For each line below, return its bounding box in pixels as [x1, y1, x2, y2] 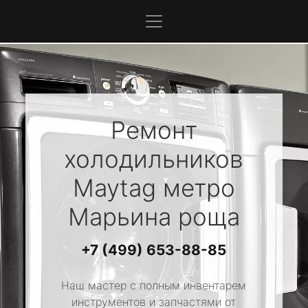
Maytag [72, 173, 156, 202]
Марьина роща [67, 202, 240, 231]
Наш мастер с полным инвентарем [61, 278, 247, 292]
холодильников [64, 144, 244, 173]
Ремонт [110, 115, 197, 144]
